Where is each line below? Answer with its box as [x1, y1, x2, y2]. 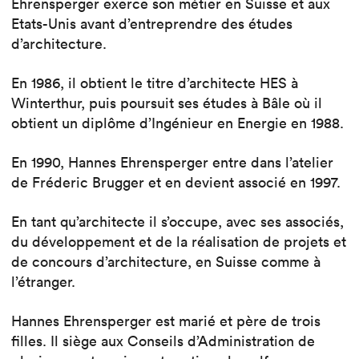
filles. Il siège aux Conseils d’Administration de [11, 331, 315, 350]
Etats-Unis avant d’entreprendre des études [11, 14, 292, 33]
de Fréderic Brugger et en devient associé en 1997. [11, 172, 341, 192]
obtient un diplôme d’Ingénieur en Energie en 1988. [11, 113, 344, 132]
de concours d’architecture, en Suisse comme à [11, 252, 321, 271]
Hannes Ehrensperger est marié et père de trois [11, 311, 321, 330]
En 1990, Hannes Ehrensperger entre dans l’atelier [11, 152, 333, 171]
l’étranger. [11, 272, 75, 291]
